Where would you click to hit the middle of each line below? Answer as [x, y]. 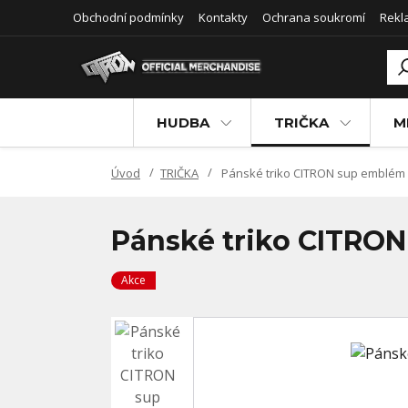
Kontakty [223, 17]
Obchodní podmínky [128, 17]
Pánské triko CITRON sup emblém [312, 173]
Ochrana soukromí [314, 17]
